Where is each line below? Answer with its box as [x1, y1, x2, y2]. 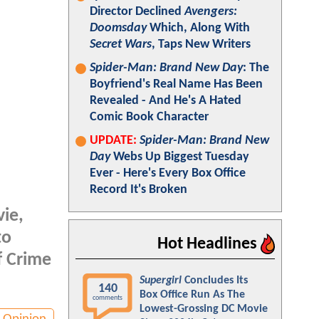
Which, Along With [147, 21, 250, 35]
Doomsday [90, 21, 147, 35]
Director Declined [90, 5, 184, 19]
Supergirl [140, 275, 182, 286]
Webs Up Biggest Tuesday [110, 150, 249, 164]
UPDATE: [90, 134, 137, 147]
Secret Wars [90, 38, 152, 51]
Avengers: [184, 5, 237, 19]
